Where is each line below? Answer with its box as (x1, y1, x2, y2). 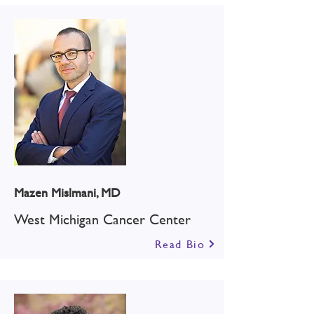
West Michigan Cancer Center (14, 209, 191, 229)
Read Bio (154, 235, 205, 252)
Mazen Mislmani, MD (14, 183, 121, 202)
